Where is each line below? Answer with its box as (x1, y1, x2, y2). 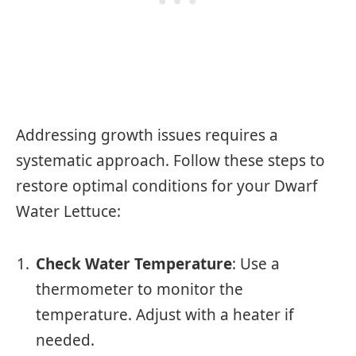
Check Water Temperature (36, 253, 232, 275)
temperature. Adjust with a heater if (36, 304, 294, 326)
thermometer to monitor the (36, 279, 243, 300)
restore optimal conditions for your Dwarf (16, 175, 318, 196)
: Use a (232, 253, 280, 275)
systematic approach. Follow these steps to (16, 149, 325, 171)
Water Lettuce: (16, 200, 121, 222)
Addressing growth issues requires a (16, 124, 278, 145)
